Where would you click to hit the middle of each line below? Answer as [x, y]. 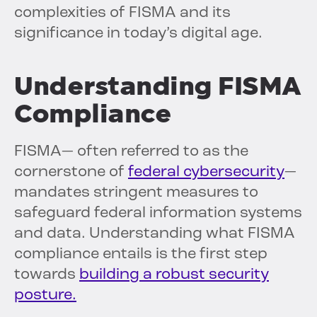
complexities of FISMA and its [122, 13]
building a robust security [174, 275]
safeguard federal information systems [158, 214]
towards [47, 275]
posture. [45, 296]
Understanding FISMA [158, 86]
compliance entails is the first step [141, 255]
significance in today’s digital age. [138, 34]
